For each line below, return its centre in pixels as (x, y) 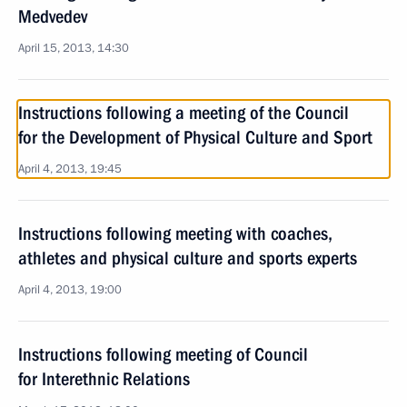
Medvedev (53, 16)
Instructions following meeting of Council (163, 354)
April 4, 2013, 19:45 (70, 169)
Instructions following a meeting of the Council (184, 113)
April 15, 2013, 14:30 (74, 48)
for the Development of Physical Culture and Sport (195, 137)
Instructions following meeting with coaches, (175, 233)
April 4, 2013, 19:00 (70, 290)
